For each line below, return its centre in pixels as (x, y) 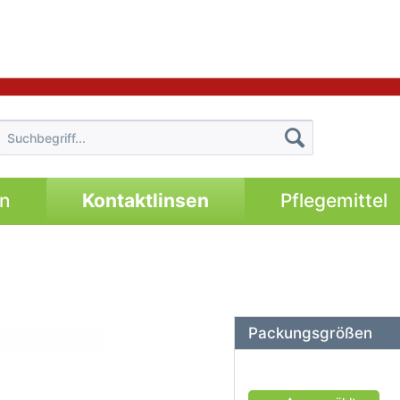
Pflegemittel (333, 200)
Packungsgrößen (310, 333)
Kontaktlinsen (145, 200)
